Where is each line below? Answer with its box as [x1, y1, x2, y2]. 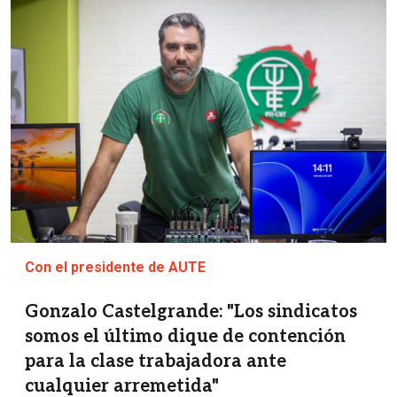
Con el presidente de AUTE [25, 259, 206, 276]
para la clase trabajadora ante [25, 351, 286, 373]
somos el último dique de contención [25, 326, 346, 348]
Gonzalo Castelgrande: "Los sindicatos [25, 301, 357, 323]
